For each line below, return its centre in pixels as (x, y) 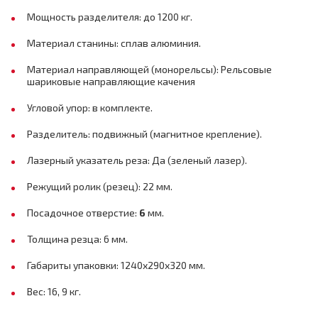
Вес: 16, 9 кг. (54, 291)
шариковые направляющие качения (112, 81)
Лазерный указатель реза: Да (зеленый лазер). (137, 160)
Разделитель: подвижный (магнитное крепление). (144, 134)
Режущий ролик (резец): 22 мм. (100, 186)
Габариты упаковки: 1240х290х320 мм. (116, 265)
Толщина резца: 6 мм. (77, 239)
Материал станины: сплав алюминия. (114, 43)
